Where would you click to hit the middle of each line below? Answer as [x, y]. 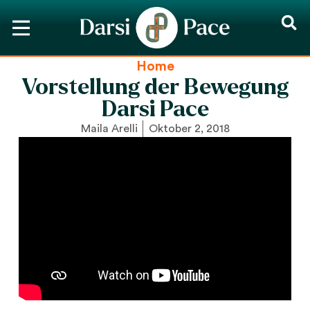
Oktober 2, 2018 [189, 129]
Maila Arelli [109, 129]
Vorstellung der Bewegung [155, 87]
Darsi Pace [155, 109]
